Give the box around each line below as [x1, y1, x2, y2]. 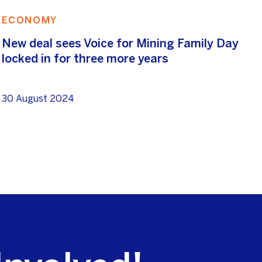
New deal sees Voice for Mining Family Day [1, 36, 239, 50]
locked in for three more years [1, 51, 168, 65]
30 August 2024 [1, 95, 74, 104]
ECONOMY [1, 15, 57, 26]
